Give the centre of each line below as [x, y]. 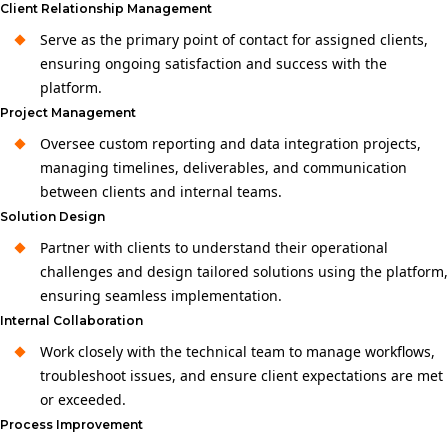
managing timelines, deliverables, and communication [223, 167]
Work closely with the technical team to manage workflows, [237, 351]
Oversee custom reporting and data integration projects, [230, 143]
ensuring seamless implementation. [161, 295]
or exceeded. [83, 399]
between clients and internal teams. [161, 191]
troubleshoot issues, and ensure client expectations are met [241, 375]
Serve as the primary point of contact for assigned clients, [234, 39]
